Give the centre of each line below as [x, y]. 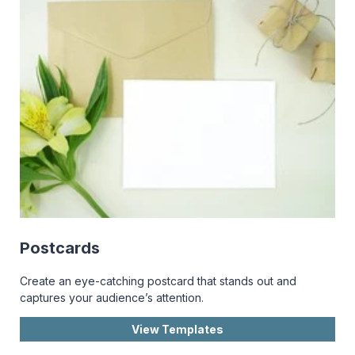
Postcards [60, 248]
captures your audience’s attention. [112, 298]
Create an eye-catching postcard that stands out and [158, 281]
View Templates [177, 330]
